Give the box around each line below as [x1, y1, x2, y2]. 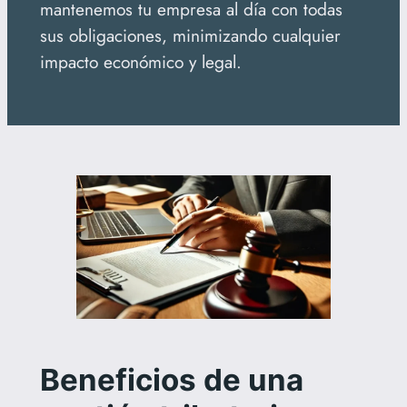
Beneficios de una [39, 361, 303, 398]
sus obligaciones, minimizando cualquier [39, 22, 341, 48]
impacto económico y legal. [39, 48, 242, 74]
